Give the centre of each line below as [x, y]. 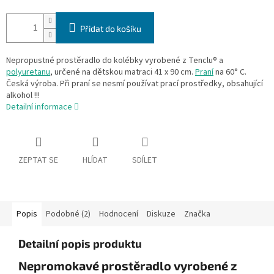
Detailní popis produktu [80, 244]
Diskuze [161, 214]
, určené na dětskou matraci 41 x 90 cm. [123, 72]
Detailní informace [39, 107]
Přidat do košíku [111, 29]
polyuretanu [28, 72]
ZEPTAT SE [38, 161]
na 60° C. [230, 72]
